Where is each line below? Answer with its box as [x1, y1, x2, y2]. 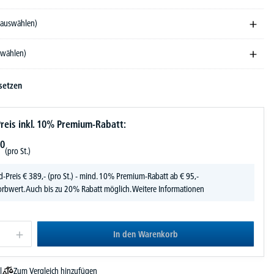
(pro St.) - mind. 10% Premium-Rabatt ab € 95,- [46, 170, 199, 182]
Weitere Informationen [132, 183, 204, 194]
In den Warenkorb [113, 228, 178, 240]
